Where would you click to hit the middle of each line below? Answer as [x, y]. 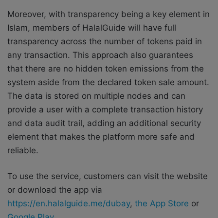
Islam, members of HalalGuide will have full [92, 28]
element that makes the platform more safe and [101, 137]
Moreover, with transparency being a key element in [109, 14]
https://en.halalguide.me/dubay [69, 204]
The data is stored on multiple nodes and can [96, 96]
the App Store [162, 204]
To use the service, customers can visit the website [108, 176]
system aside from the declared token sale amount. [108, 82]
